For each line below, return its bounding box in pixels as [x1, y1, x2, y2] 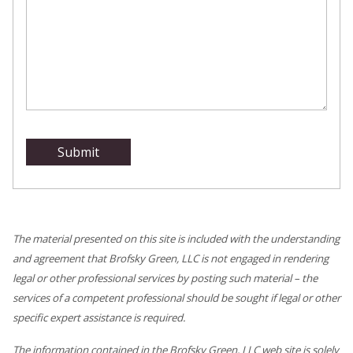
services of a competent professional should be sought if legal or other [13, 291, 340, 306]
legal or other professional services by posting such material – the [13, 271, 318, 286]
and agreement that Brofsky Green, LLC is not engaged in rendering [13, 251, 329, 266]
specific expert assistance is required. [13, 310, 186, 325]
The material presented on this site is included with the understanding [13, 232, 340, 247]
